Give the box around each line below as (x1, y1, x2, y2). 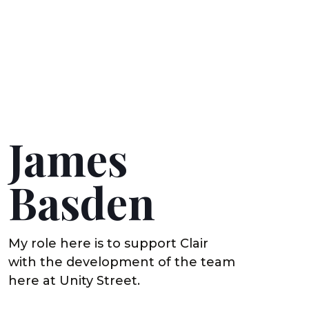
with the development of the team (8, 255, 235, 270)
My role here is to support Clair (8, 236, 208, 252)
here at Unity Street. (8, 273, 140, 289)
